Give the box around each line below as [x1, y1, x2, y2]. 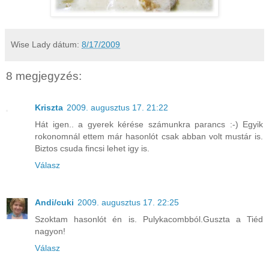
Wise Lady [11, 40, 50, 50]
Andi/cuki [35, 197, 74, 207]
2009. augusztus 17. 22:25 [77, 197, 179, 207]
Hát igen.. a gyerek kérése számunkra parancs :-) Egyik [35, 119, 263, 129]
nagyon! [35, 226, 65, 236]
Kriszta [35, 102, 63, 112]
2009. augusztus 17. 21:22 [67, 102, 168, 112]
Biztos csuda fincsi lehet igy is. [35, 143, 150, 153]
